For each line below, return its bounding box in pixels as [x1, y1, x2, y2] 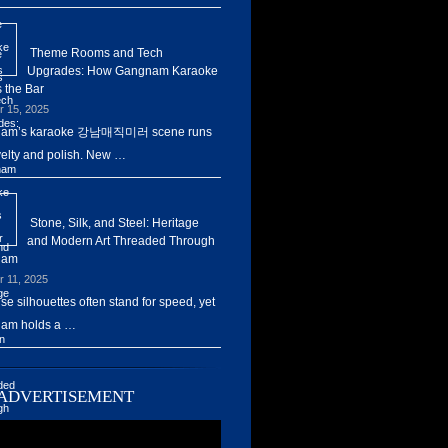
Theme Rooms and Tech [30, 46, 163, 60]
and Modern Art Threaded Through [27, 234, 215, 248]
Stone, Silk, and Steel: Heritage [30, 216, 199, 230]
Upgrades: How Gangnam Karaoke [27, 64, 218, 78]
